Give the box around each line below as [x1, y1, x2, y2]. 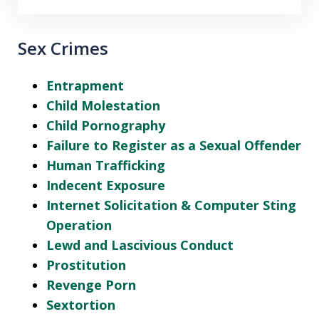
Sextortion [46, 296, 115, 314]
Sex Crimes [18, 36, 108, 61]
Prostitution [46, 256, 126, 274]
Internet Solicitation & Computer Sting [46, 197, 296, 214]
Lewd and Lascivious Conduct [46, 236, 234, 254]
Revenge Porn [46, 276, 136, 294]
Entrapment [46, 77, 124, 95]
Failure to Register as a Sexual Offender [46, 137, 301, 155]
